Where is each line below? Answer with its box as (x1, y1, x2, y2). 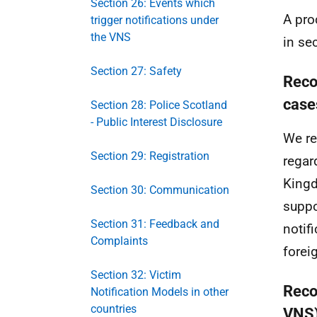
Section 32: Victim (91, 268, 181, 282)
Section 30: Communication (91, 183, 229, 197)
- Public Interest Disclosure (91, 115, 222, 129)
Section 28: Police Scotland (91, 98, 227, 112)
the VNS (91, 30, 131, 44)
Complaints (91, 234, 148, 248)
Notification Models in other (91, 285, 229, 299)
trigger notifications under (91, 13, 219, 27)
